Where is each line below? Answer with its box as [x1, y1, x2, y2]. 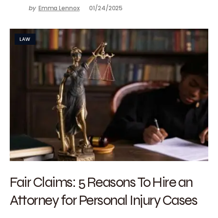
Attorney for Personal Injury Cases [10, 191, 197, 209]
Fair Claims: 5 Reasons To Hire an [10, 173, 193, 191]
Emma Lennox [38, 4, 80, 12]
